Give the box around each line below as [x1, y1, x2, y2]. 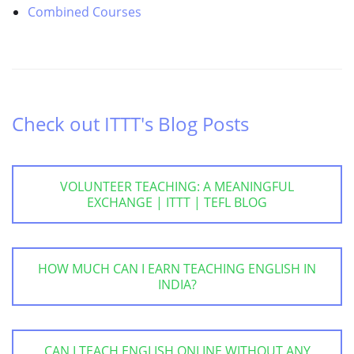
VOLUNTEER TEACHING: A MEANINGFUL [60, 177, 294, 195]
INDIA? [157, 275, 197, 293]
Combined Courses [28, 2, 141, 21]
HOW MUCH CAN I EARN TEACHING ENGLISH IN [38, 259, 316, 277]
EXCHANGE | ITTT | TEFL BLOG [87, 193, 267, 211]
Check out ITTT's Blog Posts [12, 110, 249, 137]
